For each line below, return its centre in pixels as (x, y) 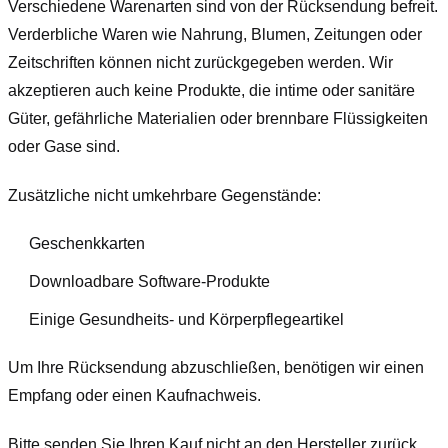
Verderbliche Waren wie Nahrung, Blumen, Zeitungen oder (215, 34)
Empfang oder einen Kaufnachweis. (134, 396)
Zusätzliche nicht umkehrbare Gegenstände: (164, 195)
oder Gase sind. (64, 146)
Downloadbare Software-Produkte (149, 281)
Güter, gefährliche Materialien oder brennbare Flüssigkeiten (218, 118)
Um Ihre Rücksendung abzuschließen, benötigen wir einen (216, 368)
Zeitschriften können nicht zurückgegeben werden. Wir (200, 62)
